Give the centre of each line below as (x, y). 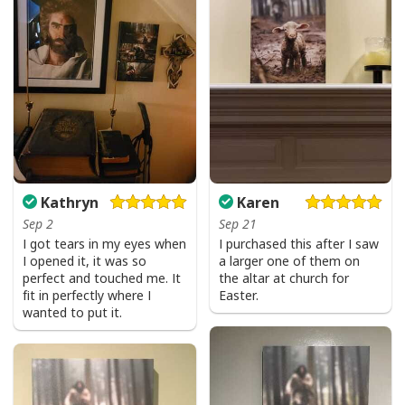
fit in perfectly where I (87, 296)
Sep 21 (237, 224)
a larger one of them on (289, 261)
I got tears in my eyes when (104, 244)
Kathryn (68, 203)
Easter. (238, 296)
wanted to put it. (72, 313)
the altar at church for (283, 278)
